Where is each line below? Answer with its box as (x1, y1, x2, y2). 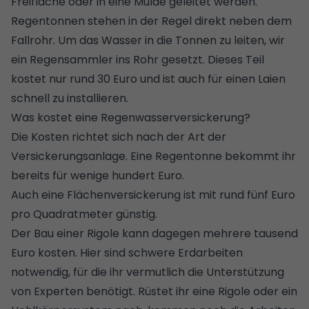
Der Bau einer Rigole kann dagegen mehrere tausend (11, 225, 298, 241)
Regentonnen (11, 12, 85, 29)
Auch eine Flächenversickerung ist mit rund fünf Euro (11, 186, 295, 203)
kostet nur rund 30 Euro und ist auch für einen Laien (11, 70, 286, 87)
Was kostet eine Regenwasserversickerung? (11, 109, 250, 126)
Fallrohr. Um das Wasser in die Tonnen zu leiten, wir (11, 32, 285, 48)
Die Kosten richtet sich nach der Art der (11, 128, 226, 145)
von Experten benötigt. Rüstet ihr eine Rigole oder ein (11, 283, 297, 299)
